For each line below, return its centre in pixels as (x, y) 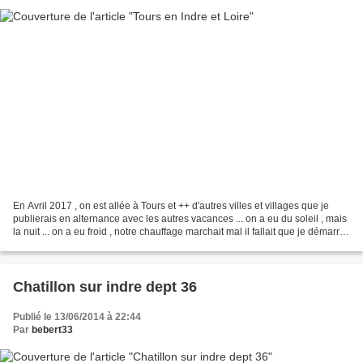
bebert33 (52, 330)
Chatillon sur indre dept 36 (105, 287)
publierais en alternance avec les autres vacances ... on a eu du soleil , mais (180, 219)
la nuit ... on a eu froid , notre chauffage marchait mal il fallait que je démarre (179, 232)
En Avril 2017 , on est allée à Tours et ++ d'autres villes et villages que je (171, 206)
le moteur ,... (40, 245)
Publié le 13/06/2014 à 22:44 (77, 317)
